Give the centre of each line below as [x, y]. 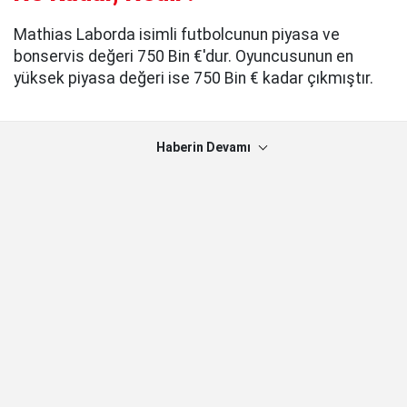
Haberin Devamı [203, 148]
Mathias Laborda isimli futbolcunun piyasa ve [177, 35]
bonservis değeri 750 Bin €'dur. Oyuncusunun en [184, 57]
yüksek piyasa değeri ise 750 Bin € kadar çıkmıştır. [194, 79]
